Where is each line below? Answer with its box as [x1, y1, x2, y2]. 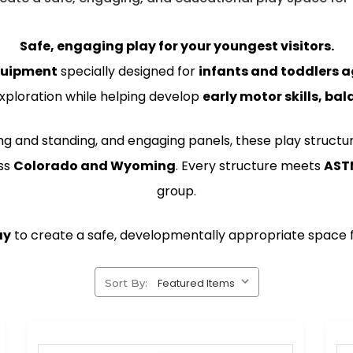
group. [157, 181, 196, 200]
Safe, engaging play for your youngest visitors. [19, 36, 334, 55]
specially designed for [57, 61, 199, 80]
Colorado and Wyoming [13, 156, 176, 175]
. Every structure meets [175, 156, 324, 175]
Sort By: [104, 276, 147, 289]
